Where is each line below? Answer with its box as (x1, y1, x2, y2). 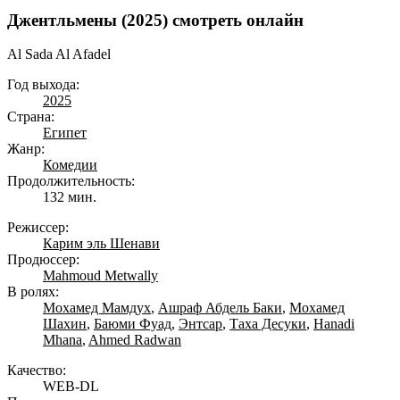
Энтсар (179, 316, 222, 332)
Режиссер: (7, 220, 69, 236)
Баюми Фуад (94, 316, 171, 332)
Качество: (7, 362, 66, 379)
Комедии (43, 157, 97, 173)
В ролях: (7, 284, 59, 300)
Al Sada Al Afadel (7, 46, 111, 62)
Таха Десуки (229, 316, 306, 332)
